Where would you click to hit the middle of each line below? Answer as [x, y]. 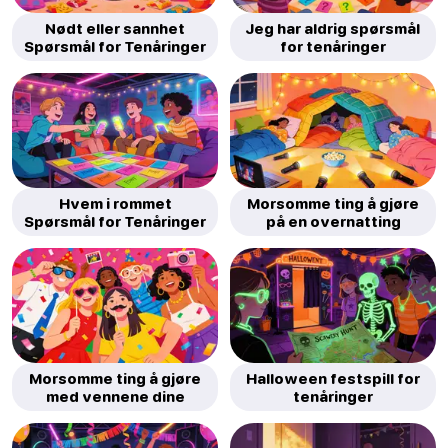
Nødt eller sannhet [115, 27]
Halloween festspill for [333, 378]
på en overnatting [333, 220]
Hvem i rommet [115, 202]
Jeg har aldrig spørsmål [333, 27]
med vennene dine [115, 396]
